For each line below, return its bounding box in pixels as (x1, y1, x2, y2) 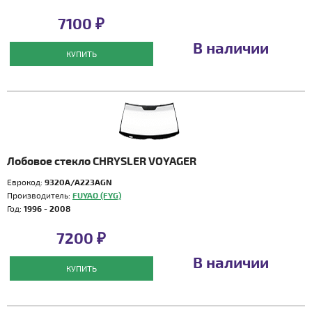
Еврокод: (7, 177, 45, 187)
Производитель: (7, 190, 72, 200)
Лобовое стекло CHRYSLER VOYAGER (7, 154, 196, 167)
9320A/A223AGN (45, 177, 112, 187)
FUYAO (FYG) (72, 190, 121, 200)
